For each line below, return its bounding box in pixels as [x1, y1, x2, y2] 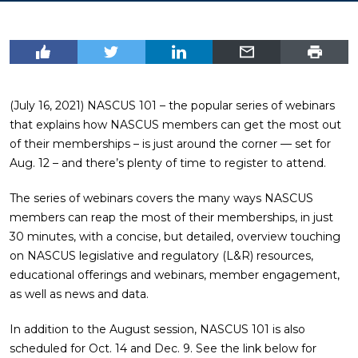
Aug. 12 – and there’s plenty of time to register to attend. [10, 156, 326, 170]
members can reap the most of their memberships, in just [10, 210, 333, 225]
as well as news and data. [10, 287, 149, 301]
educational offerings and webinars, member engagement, [10, 268, 340, 282]
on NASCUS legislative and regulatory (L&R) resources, [10, 249, 313, 263]
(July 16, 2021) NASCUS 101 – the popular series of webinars [10, 98, 335, 113]
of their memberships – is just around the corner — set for [10, 137, 331, 151]
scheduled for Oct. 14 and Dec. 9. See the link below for [10, 341, 316, 356]
